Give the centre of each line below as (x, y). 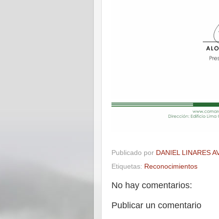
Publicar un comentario (156, 206)
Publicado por (134, 153)
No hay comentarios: (152, 186)
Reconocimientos (171, 167)
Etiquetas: (128, 167)
